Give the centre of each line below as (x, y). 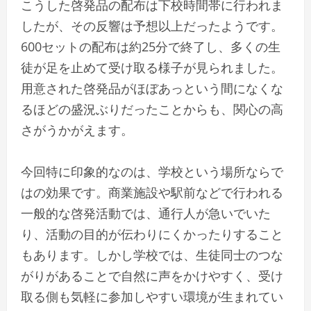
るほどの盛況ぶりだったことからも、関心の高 (152, 109)
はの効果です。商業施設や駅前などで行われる (152, 193)
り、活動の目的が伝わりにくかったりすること (152, 234)
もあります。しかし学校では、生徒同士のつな (152, 255)
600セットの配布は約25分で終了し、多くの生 (151, 47)
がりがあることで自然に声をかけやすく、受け (152, 276)
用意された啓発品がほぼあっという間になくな (152, 89)
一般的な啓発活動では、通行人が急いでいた (146, 213)
